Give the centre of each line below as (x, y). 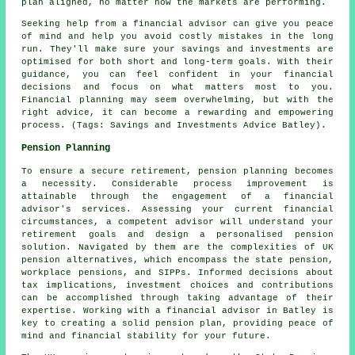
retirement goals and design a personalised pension (177, 234)
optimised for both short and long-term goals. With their (177, 61)
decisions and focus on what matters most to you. (177, 87)
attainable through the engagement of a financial (177, 196)
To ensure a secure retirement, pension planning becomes (177, 171)
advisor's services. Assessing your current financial (177, 209)
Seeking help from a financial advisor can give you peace (177, 23)
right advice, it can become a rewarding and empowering (177, 112)
